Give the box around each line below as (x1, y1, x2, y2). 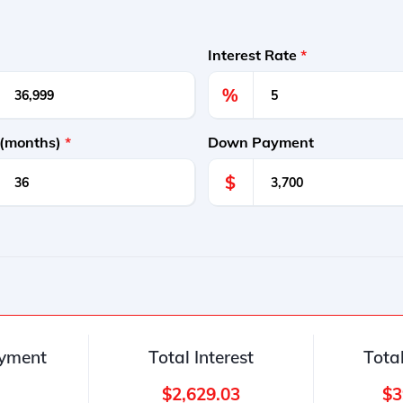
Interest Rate (208, 46, 300, 64)
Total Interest (148, 346, 255, 368)
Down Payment (208, 133, 314, 151)
